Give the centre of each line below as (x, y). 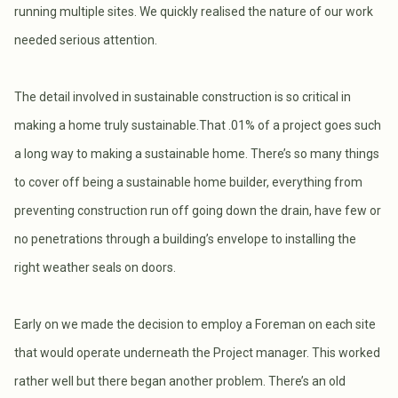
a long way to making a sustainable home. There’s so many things (197, 153)
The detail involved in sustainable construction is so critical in (183, 96)
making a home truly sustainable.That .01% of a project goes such (198, 125)
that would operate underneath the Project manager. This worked (197, 352)
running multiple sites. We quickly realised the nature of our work (194, 11)
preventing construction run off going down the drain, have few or (198, 210)
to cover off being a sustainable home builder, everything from (188, 182)
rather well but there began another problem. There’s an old (180, 381)
